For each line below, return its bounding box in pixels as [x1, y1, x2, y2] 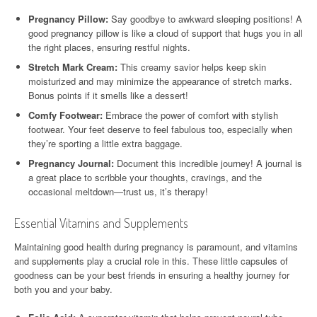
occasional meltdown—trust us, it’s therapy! [28, 185, 208, 199]
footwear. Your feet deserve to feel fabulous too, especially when [28, 122, 292, 137]
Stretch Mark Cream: [28, 60, 117, 74]
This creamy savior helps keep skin [117, 60, 266, 74]
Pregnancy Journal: [28, 156, 114, 171]
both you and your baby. [14, 282, 113, 296]
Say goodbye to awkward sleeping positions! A [108, 12, 302, 26]
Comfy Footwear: [28, 108, 103, 122]
